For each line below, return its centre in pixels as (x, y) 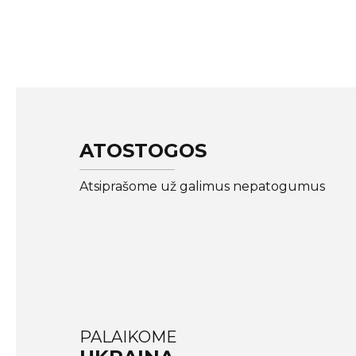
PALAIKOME (128, 337)
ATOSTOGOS (143, 151)
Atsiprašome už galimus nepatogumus (202, 187)
